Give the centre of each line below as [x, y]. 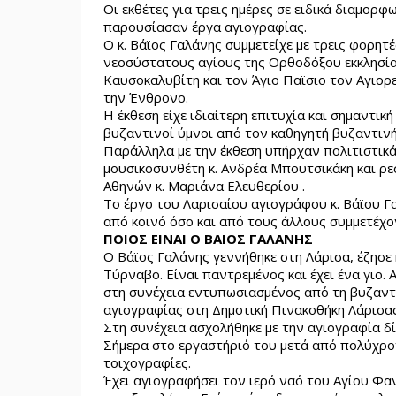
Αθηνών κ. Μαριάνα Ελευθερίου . [204, 186]
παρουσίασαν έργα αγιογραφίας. [205, 27]
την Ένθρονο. [146, 97]
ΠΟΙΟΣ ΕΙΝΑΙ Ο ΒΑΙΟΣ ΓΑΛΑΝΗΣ [208, 239]
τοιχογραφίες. [147, 362]
